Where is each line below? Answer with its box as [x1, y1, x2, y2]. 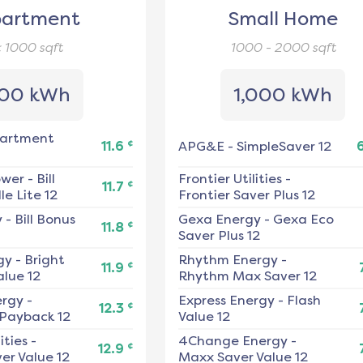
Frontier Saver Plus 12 [177, 187, 315, 203]
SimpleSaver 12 [236, 139, 331, 155]
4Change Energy [177, 333, 288, 349]
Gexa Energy [177, 211, 261, 228]
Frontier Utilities [177, 171, 282, 187]
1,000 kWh [233, 83, 332, 107]
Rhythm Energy [177, 252, 278, 268]
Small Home [227, 7, 338, 31]
